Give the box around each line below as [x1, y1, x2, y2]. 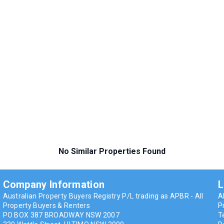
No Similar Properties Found [58, 146, 165, 156]
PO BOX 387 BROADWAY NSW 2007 [2, 211, 119, 219]
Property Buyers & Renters [2, 201, 90, 210]
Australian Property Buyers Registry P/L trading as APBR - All [2, 192, 203, 200]
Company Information [2, 178, 105, 191]
